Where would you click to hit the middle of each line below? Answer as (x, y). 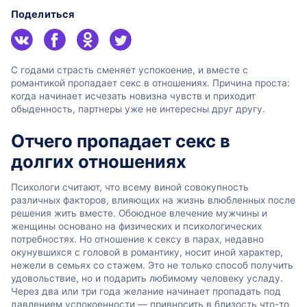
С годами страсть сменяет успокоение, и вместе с (130, 70)
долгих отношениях (99, 161)
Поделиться (42, 15)
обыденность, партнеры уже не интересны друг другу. (138, 109)
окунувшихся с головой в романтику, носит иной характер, (147, 253)
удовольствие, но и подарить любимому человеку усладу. (147, 279)
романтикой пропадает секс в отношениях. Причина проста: (150, 83)
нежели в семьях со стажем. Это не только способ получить (152, 266)
